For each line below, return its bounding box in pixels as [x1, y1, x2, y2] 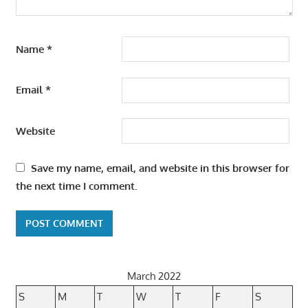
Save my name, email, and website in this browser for [30, 161, 289, 175]
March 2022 [127, 269, 181, 283]
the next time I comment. [15, 179, 137, 192]
